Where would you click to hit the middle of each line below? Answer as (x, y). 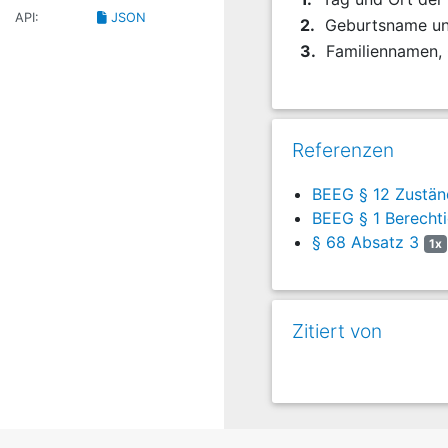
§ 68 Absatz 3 (365, 242)
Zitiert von (337, 331)
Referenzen (343, 150)
